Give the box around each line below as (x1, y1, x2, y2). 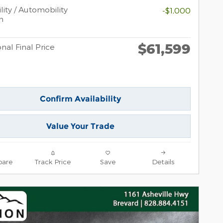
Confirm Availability (39, 94, 121, 104)
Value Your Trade (46, 121, 114, 131)
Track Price (34, 157, 71, 166)
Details (152, 157, 174, 166)
